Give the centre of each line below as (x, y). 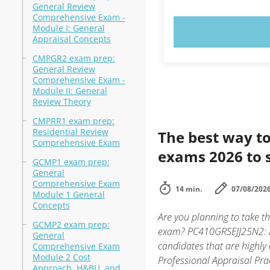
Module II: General (70, 91)
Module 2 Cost (61, 257)
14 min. (188, 189)
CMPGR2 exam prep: (74, 58)
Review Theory (61, 102)
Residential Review (70, 132)
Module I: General (68, 28)
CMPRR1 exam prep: (73, 121)
